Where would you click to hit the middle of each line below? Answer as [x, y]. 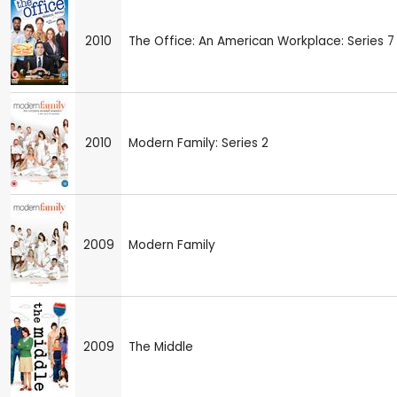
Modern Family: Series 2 [198, 143]
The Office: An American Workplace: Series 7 [261, 41]
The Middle [161, 346]
